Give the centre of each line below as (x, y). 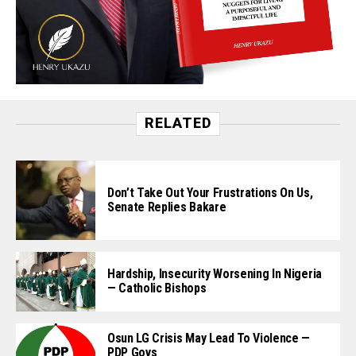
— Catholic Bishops (157, 288)
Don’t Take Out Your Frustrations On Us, (210, 192)
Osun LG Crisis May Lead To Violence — (209, 338)
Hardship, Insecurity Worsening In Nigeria (215, 274)
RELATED (178, 122)
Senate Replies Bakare (167, 207)
